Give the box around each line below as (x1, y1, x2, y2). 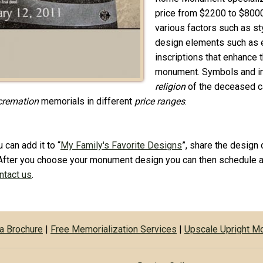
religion (155, 80, 188, 92)
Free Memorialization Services (50, 223, 177, 235)
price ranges (134, 95, 185, 107)
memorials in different (39, 95, 134, 107)
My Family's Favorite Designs (60, 139, 182, 151)
